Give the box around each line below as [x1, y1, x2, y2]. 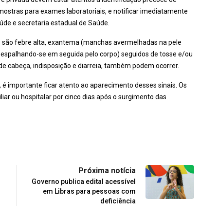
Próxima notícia [78, 165, 136, 175]
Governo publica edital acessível [32, 177, 136, 185]
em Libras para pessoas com [43, 187, 136, 195]
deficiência [100, 197, 136, 205]
